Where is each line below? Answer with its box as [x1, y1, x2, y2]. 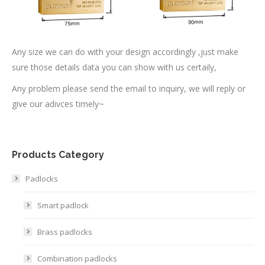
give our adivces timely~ [12, 98, 104, 109]
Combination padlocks [37, 253, 117, 264]
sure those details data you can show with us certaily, [12, 61, 216, 73]
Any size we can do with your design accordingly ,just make [12, 46, 238, 57]
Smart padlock [37, 199, 89, 211]
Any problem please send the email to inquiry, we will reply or [12, 82, 245, 94]
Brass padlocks [37, 226, 92, 237]
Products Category [12, 148, 104, 160]
